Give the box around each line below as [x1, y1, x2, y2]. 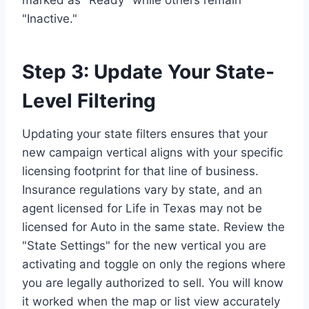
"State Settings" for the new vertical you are [22, 238, 266, 252]
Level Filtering [22, 88, 156, 112]
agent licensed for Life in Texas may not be [22, 201, 262, 215]
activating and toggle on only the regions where [22, 257, 286, 271]
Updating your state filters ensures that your [22, 126, 268, 141]
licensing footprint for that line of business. [22, 163, 259, 178]
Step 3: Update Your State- [22, 59, 275, 83]
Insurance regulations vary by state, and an [22, 182, 262, 197]
